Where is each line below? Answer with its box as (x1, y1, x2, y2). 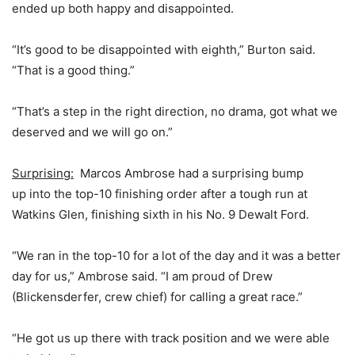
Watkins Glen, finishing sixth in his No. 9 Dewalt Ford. (12, 207, 309, 222)
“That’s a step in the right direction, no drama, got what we (12, 104, 338, 119)
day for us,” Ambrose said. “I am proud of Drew (12, 269, 273, 284)
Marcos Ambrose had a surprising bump (74, 166, 303, 181)
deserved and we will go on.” (12, 124, 173, 139)
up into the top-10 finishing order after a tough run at (12, 186, 307, 201)
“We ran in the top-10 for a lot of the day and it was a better (12, 248, 341, 263)
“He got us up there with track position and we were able (12, 330, 330, 345)
